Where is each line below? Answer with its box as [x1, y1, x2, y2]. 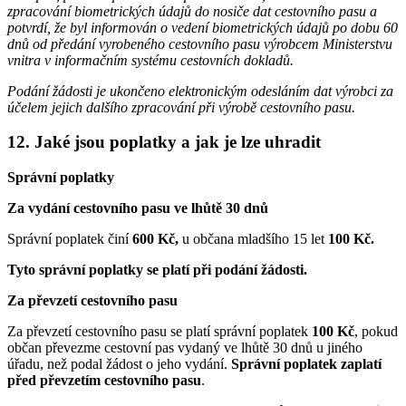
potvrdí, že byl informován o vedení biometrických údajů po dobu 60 [7, 19, 398, 35]
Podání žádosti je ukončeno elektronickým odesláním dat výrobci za [7, 82, 393, 99]
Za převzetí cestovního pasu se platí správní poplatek [7, 324, 312, 340]
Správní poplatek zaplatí [231, 356, 382, 372]
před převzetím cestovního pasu [7, 372, 201, 389]
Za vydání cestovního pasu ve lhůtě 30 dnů [7, 200, 268, 217]
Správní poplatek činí [7, 231, 132, 247]
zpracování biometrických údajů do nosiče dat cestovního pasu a [7, 3, 377, 19]
